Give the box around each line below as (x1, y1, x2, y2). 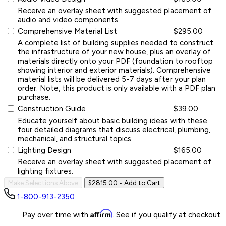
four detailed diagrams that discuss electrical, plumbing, (18, 125, 210, 134)
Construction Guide (18, 104, 86, 114)
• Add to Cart (118, 178, 160, 187)
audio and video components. (18, 15, 120, 24)
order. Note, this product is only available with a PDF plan (18, 83, 215, 93)
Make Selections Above (8, 178, 78, 187)
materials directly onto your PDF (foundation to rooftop (18, 56, 213, 66)
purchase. (18, 92, 50, 102)
